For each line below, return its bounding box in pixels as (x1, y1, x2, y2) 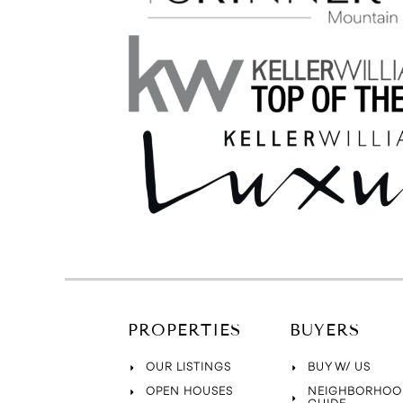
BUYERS (290, 320, 360, 341)
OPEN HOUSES (145, 386, 233, 399)
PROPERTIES (128, 320, 241, 341)
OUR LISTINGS (145, 362, 231, 374)
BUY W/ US (307, 362, 371, 374)
